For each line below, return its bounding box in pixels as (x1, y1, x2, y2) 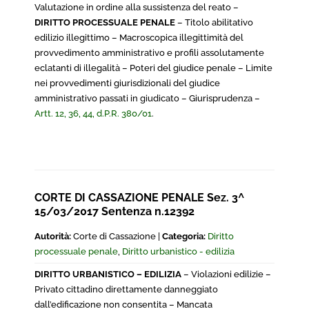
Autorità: (34, 231, 71, 241)
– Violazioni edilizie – (183, 269, 271, 279)
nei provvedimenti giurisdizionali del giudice (34, 78, 220, 88)
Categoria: (162, 231, 206, 241)
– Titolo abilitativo (175, 17, 253, 28)
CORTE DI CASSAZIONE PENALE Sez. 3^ (34, 191, 244, 204)
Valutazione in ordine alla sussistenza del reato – (34, 2, 239, 12)
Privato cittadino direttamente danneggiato (34, 284, 218, 295)
